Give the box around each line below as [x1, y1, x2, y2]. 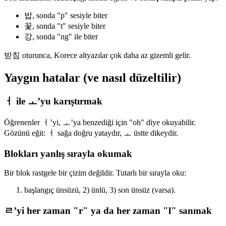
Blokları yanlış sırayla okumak [4, 148, 132, 159]
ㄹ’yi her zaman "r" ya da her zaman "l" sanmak [4, 205, 212, 216]
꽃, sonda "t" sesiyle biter [24, 22, 105, 31]
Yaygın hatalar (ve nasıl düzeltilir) [4, 71, 181, 85]
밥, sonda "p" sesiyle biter [24, 11, 107, 20]
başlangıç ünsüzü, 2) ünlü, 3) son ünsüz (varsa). [24, 186, 176, 195]
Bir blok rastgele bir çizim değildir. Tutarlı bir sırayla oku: [4, 168, 186, 178]
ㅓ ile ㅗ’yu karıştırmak [4, 96, 102, 107]
